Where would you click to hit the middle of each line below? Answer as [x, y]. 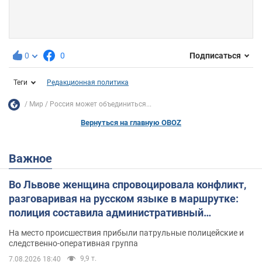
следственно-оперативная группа [73, 243]
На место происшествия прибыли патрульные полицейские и [126, 232]
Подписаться [215, 56]
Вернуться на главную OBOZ [131, 122]
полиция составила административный [106, 212]
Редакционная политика [88, 82]
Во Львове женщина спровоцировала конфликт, [127, 184]
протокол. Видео [49, 226]
